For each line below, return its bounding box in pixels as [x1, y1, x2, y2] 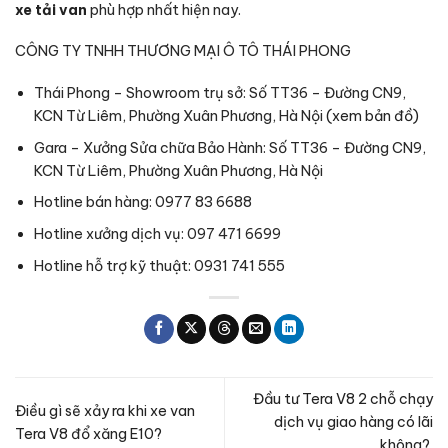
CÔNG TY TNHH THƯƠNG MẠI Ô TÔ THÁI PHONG [15, 42, 351, 61]
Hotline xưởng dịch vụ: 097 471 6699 [33, 225, 281, 244]
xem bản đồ [331, 107, 413, 126]
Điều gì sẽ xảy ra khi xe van [15, 401, 195, 420]
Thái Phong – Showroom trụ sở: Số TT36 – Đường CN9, [33, 84, 406, 103]
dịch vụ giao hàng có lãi [274, 413, 433, 432]
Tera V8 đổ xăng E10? [15, 424, 162, 443]
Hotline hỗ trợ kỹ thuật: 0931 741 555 [33, 256, 285, 275]
